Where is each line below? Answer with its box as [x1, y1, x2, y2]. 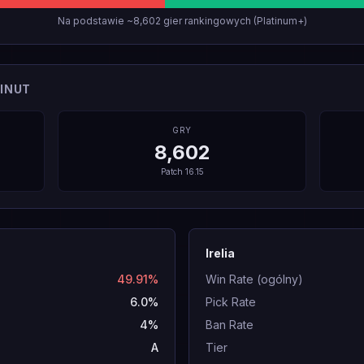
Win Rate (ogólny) [206, 272, 303, 286]
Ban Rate [206, 318, 253, 331]
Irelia [206, 246, 235, 260]
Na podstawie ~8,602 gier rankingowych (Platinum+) [57, 15, 307, 27]
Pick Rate [206, 295, 256, 309]
